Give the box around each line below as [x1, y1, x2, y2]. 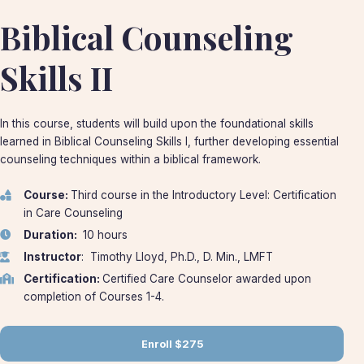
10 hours [80, 227, 131, 241]
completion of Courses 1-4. [23, 289, 167, 303]
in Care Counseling [23, 206, 123, 219]
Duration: [24, 227, 80, 241]
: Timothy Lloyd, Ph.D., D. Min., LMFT [80, 249, 273, 263]
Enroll [141, 337, 172, 350]
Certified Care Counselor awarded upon [102, 271, 311, 285]
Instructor [23, 249, 81, 263]
